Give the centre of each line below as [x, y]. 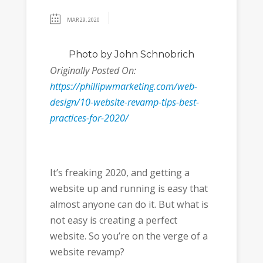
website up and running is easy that [129, 188]
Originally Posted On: [93, 70]
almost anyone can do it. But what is [129, 204]
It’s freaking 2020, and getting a [119, 172]
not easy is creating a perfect [113, 220]
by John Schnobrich [146, 54]
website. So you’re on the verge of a [129, 236]
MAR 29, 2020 [83, 20]
